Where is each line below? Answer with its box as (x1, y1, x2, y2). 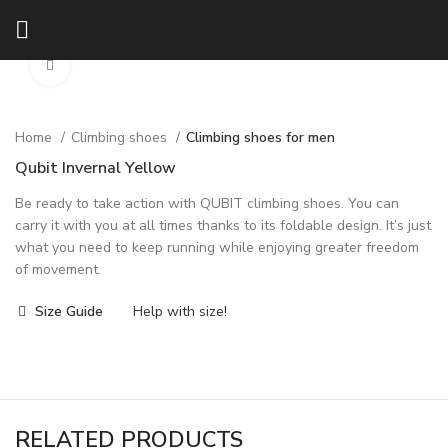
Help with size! (129, 302, 228, 321)
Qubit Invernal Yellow (15, 157, 176, 179)
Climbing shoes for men (186, 128, 335, 147)
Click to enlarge (70, 57, 167, 75)
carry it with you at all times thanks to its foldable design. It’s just (15, 216, 431, 235)
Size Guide (35, 302, 104, 321)
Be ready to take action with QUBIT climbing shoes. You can (15, 194, 399, 213)
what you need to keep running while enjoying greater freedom (15, 238, 419, 257)
